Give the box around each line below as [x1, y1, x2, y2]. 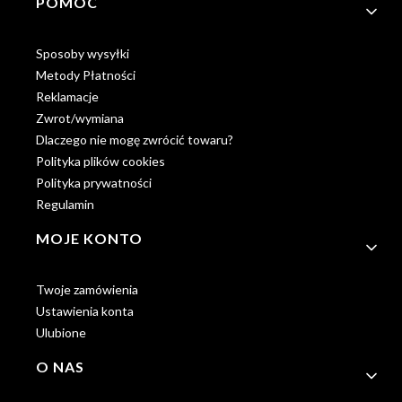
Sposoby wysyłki [36, 46, 129, 62]
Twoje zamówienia [36, 282, 138, 298]
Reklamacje [36, 89, 99, 105]
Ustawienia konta [36, 303, 134, 319]
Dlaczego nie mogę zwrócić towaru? [36, 132, 233, 148]
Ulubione [36, 325, 86, 341]
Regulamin [36, 197, 94, 213]
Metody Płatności [36, 67, 135, 83]
